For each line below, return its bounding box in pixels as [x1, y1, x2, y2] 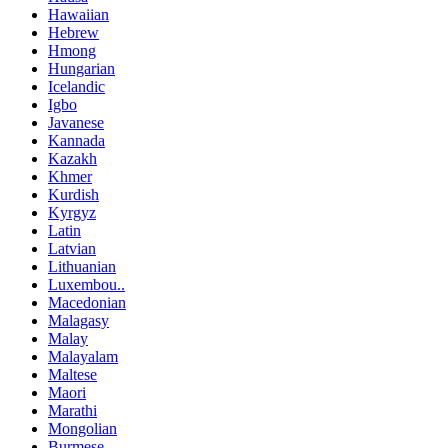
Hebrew [48, 23, 99, 41]
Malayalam [48, 347, 118, 365]
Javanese [48, 113, 104, 131]
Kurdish [48, 185, 99, 203]
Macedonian [48, 293, 126, 311]
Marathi [48, 401, 97, 419]
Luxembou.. [48, 275, 125, 293]
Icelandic [48, 77, 105, 95]
